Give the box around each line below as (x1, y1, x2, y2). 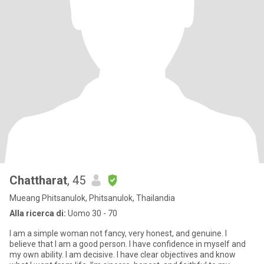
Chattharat (9, 173, 67, 187)
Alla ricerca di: (9, 209, 66, 218)
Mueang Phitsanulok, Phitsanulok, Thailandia (9, 193, 175, 203)
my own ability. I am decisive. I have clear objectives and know (9, 250, 236, 259)
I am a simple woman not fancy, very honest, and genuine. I (9, 229, 227, 238)
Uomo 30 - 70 (66, 209, 117, 218)
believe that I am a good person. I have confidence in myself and (9, 239, 246, 249)
